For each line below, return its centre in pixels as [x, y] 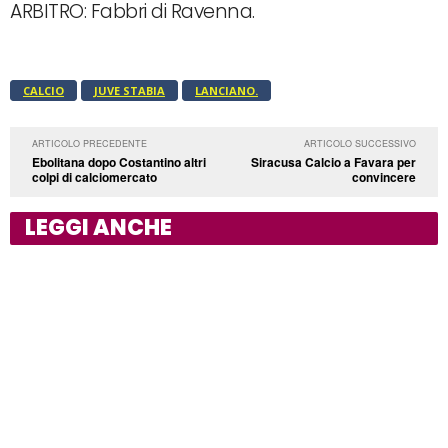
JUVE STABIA [129, 90]
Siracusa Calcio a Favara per [333, 161]
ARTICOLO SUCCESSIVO [359, 143]
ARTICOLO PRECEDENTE [89, 143]
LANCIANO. [226, 90]
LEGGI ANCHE [98, 227]
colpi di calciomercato [94, 176]
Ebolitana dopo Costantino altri [119, 161]
